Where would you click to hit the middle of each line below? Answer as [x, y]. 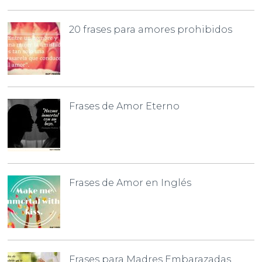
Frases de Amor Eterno [125, 106]
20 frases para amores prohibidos [151, 29]
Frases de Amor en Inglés [130, 182]
